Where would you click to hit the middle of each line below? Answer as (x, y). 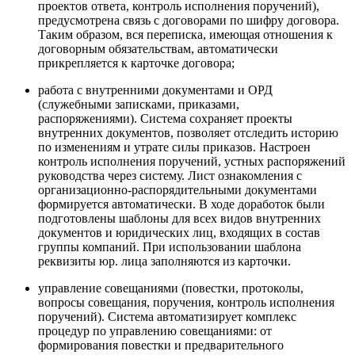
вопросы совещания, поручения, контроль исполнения (186, 302)
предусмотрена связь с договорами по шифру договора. (189, 20)
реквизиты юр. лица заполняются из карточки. (166, 261)
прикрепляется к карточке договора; (136, 63)
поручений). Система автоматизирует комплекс (167, 316)
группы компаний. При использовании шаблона (170, 246)
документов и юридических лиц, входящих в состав (179, 232)
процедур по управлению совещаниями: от (155, 330)
